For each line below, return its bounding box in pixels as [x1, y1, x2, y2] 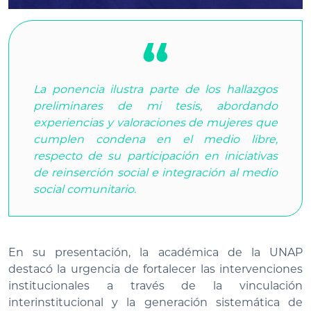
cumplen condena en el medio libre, [33, 133, 278, 146]
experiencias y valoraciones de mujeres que [33, 116, 278, 130]
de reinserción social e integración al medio [33, 166, 278, 180]
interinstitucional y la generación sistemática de [8, 296, 303, 310]
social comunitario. [33, 183, 136, 196]
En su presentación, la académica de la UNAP [8, 246, 303, 260]
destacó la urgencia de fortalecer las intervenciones [8, 262, 303, 276]
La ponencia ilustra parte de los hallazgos [33, 83, 278, 96]
